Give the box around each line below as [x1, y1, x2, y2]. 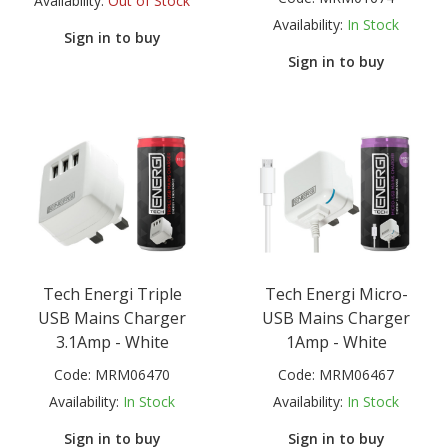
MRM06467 [319, 364, 394, 384]
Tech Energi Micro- [264, 282, 408, 305]
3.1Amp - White [55, 330, 169, 353]
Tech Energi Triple [42, 282, 182, 305]
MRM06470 [95, 364, 170, 384]
